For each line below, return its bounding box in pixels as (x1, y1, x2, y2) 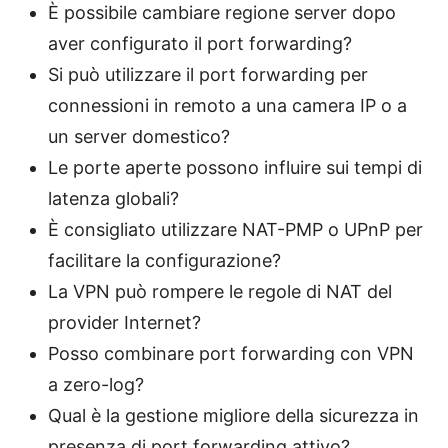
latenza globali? (48, 187, 179, 209)
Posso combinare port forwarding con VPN (48, 342, 414, 364)
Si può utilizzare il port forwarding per (48, 63, 368, 85)
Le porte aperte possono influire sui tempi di (48, 156, 422, 178)
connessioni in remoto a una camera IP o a (48, 94, 407, 116)
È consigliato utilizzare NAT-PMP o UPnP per (48, 218, 423, 240)
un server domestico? (48, 125, 230, 147)
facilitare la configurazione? (48, 249, 281, 271)
